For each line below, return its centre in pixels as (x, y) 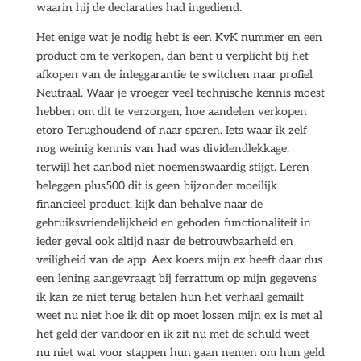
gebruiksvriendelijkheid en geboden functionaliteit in (173, 223)
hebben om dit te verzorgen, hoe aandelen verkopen (171, 112)
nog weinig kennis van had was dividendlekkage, (162, 149)
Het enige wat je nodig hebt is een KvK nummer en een (179, 37)
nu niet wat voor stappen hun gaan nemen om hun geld (180, 353)
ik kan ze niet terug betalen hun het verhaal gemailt (170, 297)
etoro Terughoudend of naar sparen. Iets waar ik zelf (171, 130)
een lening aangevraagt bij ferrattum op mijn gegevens (176, 278)
